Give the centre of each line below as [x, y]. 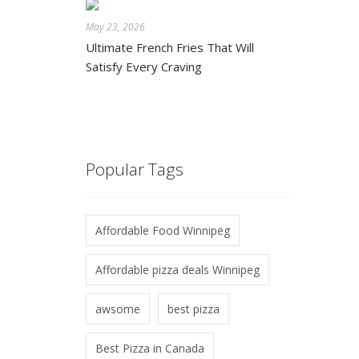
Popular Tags [134, 169]
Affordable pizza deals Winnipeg [177, 269]
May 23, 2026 [115, 26]
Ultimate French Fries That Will [169, 47]
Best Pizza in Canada [149, 348]
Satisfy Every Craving [143, 66]
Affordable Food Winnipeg [162, 230]
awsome [117, 309]
